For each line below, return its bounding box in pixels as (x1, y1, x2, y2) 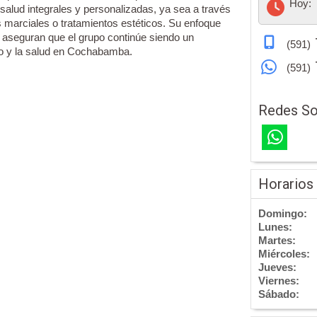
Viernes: (258, 274, 299, 287)
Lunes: (258, 220, 292, 233)
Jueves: (258, 260, 296, 273)
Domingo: (258, 207, 307, 219)
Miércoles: (258, 247, 310, 260)
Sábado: (258, 287, 299, 300)
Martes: (258, 234, 296, 246)
